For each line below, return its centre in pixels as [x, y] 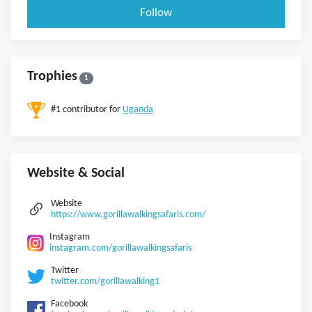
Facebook [69, 304]
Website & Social [76, 173]
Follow [156, 13]
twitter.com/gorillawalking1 [105, 281]
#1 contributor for [87, 109]
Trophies [52, 77]
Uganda [138, 109]
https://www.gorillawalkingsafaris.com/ [128, 214]
